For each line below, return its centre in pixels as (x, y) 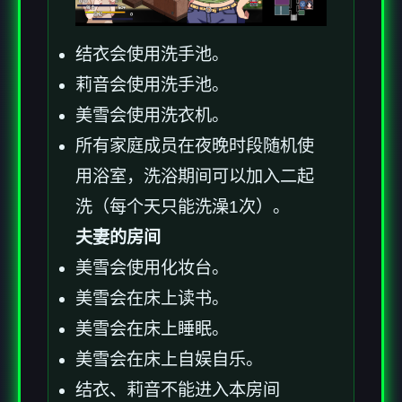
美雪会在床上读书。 (152, 299)
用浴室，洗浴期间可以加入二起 (195, 177)
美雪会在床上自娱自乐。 (169, 360)
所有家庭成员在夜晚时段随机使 (195, 146)
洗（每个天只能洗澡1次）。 (183, 207)
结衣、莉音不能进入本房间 (178, 390)
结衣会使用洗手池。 (152, 55)
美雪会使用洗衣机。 (152, 116)
